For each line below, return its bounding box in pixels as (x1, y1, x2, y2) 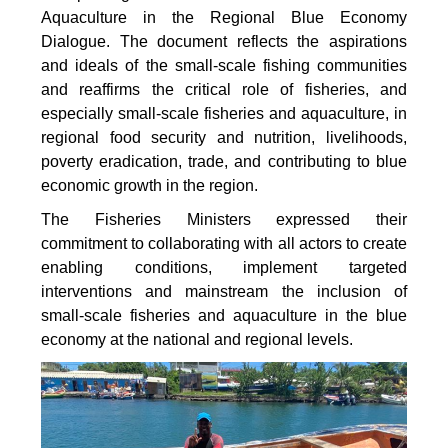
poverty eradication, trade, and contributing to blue (41, 153, 407, 171)
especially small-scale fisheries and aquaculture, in (41, 105, 407, 123)
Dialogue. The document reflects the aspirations (41, 33, 407, 51)
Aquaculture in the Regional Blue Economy (41, 9, 407, 27)
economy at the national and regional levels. (41, 331, 354, 349)
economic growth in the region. (41, 177, 259, 195)
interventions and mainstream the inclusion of (41, 283, 407, 301)
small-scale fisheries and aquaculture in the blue (41, 307, 407, 325)
